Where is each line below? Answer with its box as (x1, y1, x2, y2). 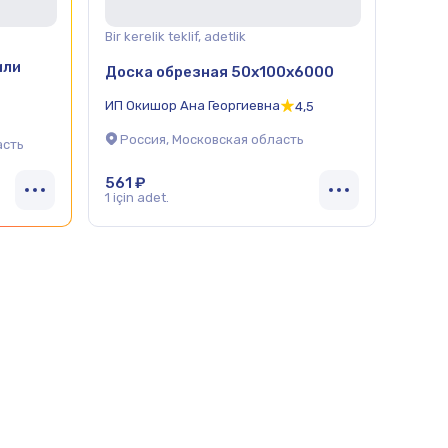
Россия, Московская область (120, 132, 304, 148)
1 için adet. (105, 190, 169, 205)
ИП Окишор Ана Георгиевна (105, 97, 280, 113)
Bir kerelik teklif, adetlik (105, 29, 246, 44)
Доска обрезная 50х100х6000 (105, 62, 334, 81)
